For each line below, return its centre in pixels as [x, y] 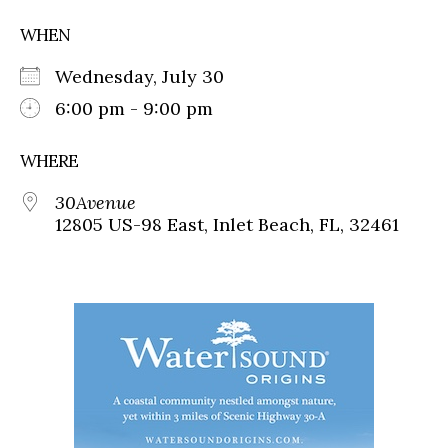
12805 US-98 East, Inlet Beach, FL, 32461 [227, 224]
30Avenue [95, 202]
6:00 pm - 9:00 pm [134, 108]
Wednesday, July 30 [149, 76]
